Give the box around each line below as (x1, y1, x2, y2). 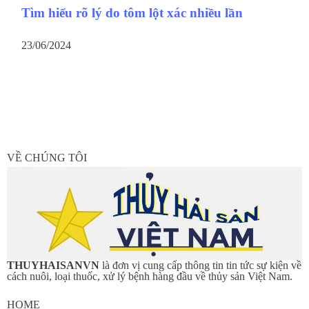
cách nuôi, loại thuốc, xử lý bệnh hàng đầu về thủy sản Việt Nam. (7, 270, 292, 282)
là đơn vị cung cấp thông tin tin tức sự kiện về (99, 259, 301, 271)
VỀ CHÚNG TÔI (7, 151, 87, 163)
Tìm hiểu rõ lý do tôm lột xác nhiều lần (21, 5, 243, 20)
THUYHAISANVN (7, 259, 99, 271)
